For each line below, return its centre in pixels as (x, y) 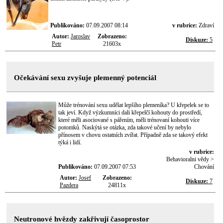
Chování (204, 167)
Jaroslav (80, 36)
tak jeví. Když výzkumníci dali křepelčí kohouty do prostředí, (130, 112)
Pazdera (69, 185)
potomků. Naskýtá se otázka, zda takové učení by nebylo (125, 127)
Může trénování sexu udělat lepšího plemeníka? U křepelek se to (134, 105)
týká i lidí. (70, 142)
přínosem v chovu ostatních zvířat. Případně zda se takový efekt (133, 135)
